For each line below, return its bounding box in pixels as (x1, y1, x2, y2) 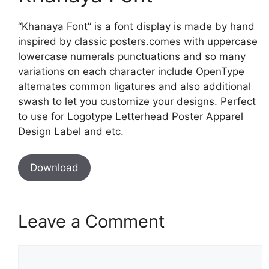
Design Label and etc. (18, 125, 124, 138)
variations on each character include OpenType (18, 65, 244, 77)
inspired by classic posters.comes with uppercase (18, 35, 258, 47)
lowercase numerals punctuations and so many (18, 50, 246, 62)
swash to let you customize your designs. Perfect (18, 95, 256, 107)
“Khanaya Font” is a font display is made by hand (18, 20, 255, 32)
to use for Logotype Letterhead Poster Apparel (18, 110, 243, 122)
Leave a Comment (18, 211, 165, 232)
